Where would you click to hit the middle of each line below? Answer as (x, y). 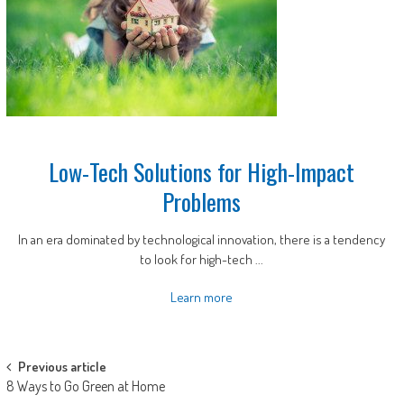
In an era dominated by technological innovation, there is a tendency (202, 239)
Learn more (202, 297)
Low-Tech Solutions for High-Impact (202, 172)
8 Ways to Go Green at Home (85, 386)
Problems (202, 202)
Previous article (62, 367)
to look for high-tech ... (202, 259)
